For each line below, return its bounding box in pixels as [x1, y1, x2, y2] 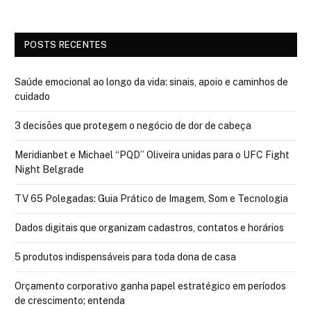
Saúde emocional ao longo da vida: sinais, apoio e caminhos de [15, 76, 288, 88]
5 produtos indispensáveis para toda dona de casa [15, 251, 236, 263]
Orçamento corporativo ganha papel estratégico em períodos [15, 280, 286, 292]
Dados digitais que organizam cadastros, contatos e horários [15, 222, 284, 234]
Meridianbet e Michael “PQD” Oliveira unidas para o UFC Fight [15, 149, 289, 161]
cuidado [15, 91, 50, 103]
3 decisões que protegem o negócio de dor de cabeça [15, 120, 251, 132]
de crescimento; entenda [15, 295, 125, 307]
